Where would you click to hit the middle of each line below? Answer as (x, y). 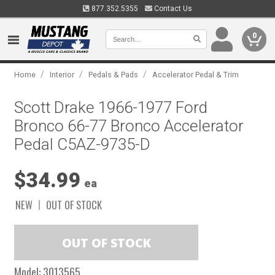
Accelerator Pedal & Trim (196, 75)
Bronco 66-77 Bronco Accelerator (129, 126)
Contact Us (172, 9)
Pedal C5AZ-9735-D (83, 144)
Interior (62, 75)
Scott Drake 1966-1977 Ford (111, 107)
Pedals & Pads (114, 75)
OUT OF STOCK (74, 205)
